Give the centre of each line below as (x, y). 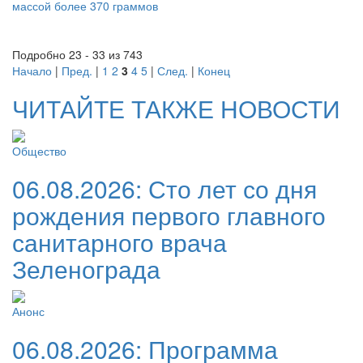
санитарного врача (120, 242)
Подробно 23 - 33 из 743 (77, 54)
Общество (39, 151)
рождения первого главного (169, 215)
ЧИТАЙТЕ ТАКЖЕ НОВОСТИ (176, 108)
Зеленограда (86, 269)
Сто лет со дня (233, 188)
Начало (32, 70)
